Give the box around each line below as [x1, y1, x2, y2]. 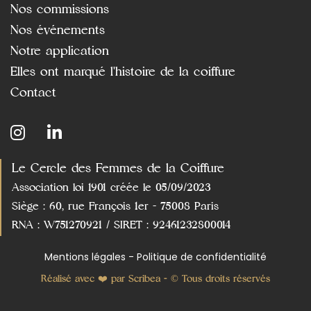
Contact [10, 85, 56, 99]
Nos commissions [10, 1, 109, 16]
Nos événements [10, 22, 105, 37]
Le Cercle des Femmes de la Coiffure [12, 160, 224, 175]
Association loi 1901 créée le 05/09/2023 [12, 180, 211, 194]
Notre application [10, 43, 109, 58]
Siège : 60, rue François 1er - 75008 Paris [12, 199, 219, 212]
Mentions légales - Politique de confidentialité [44, 250, 267, 264]
